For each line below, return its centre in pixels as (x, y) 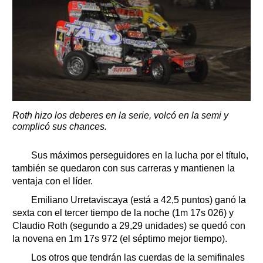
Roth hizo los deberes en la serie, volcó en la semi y (120, 116)
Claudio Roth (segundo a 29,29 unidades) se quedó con (129, 226)
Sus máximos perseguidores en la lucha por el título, (136, 156)
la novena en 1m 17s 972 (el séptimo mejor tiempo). (120, 239)
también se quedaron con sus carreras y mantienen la (124, 168)
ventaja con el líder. (53, 181)
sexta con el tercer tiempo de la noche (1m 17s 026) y (123, 213)
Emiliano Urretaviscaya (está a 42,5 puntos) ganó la (135, 200)
